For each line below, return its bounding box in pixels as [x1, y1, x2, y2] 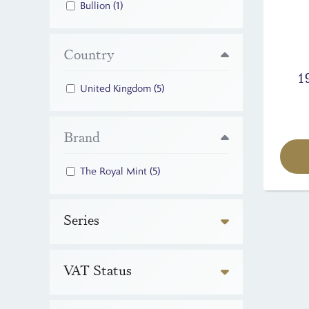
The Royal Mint [80, 165, 150, 178]
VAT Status [63, 261, 132, 280]
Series [63, 211, 99, 230]
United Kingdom [80, 82, 154, 95]
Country [63, 46, 114, 64]
